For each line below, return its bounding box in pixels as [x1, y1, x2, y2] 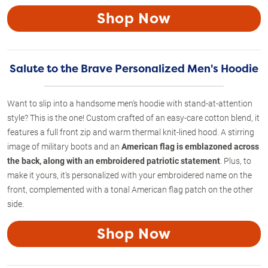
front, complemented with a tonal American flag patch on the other [7, 183, 253, 195]
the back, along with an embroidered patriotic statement [7, 154, 220, 166]
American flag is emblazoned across [121, 140, 259, 152]
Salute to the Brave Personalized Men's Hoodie [10, 61, 258, 76]
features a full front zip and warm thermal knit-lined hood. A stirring [7, 126, 254, 138]
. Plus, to [220, 154, 251, 166]
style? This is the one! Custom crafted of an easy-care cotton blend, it [7, 111, 260, 123]
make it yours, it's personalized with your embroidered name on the [7, 169, 252, 181]
